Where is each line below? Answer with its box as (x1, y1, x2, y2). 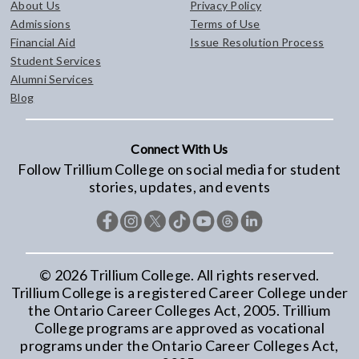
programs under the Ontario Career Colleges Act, (20, 337, 339, 355)
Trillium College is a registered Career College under (10, 284, 349, 302)
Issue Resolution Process (190, 35, 325, 50)
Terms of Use (190, 17, 260, 31)
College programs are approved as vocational (34, 319, 325, 337)
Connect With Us (131, 141, 228, 157)
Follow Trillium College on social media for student (18, 160, 341, 179)
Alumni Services (10, 72, 94, 87)
